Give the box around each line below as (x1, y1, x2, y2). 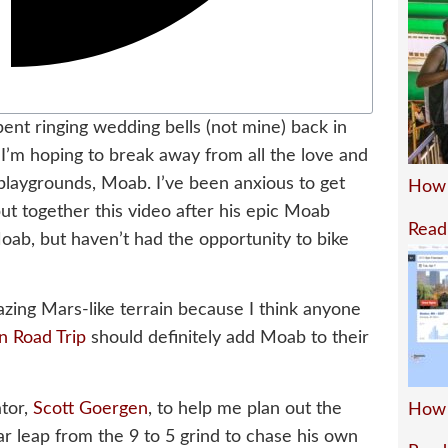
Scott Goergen (33, 399, 148, 418)
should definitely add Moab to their (86, 329, 369, 348)
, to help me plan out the (148, 399, 342, 418)
